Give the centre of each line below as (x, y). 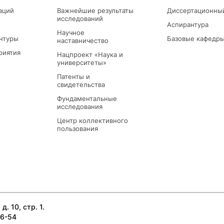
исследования (80, 107)
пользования (77, 129)
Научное (71, 33)
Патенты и (73, 77)
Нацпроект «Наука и (90, 55)
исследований (80, 19)
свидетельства (81, 85)
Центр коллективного (92, 121)
